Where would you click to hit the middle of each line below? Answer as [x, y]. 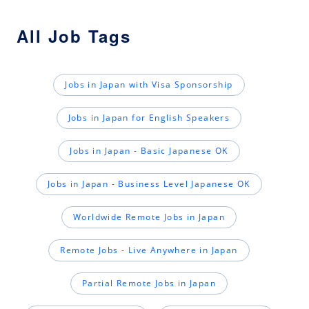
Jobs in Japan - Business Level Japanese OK [149, 184]
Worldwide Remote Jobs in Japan [149, 217]
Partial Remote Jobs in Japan [149, 283]
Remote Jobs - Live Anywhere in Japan [149, 250]
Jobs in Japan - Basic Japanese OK [149, 151]
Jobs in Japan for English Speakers [149, 118]
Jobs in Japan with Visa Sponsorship [149, 85]
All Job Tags [74, 36]
